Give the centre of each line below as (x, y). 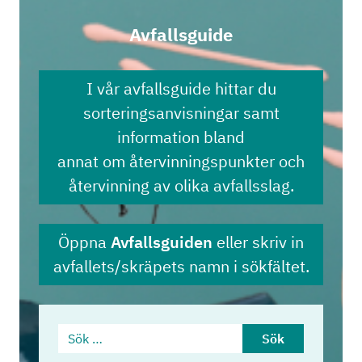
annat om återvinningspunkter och (181, 161)
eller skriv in (258, 242)
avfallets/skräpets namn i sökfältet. (181, 266)
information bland (181, 137)
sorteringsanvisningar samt (181, 112)
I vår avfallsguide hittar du (181, 88)
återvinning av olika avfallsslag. (181, 185)
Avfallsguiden (162, 242)
